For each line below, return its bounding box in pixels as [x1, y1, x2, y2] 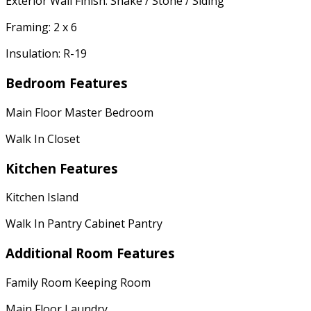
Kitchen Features [6, 159, 118, 177]
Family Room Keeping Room [6, 274, 151, 290]
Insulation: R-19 [6, 46, 87, 62]
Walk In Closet [6, 131, 80, 146]
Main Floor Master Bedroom [6, 104, 153, 120]
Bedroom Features [6, 74, 128, 92]
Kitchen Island [6, 190, 78, 205]
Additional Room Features [6, 244, 175, 262]
